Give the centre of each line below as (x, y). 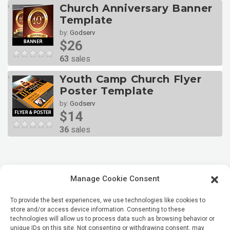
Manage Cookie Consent (115, 179)
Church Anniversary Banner (136, 8)
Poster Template (107, 91)
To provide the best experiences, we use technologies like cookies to (108, 200)
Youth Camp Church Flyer (131, 79)
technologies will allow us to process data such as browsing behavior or (112, 219)
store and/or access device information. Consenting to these (98, 209)
